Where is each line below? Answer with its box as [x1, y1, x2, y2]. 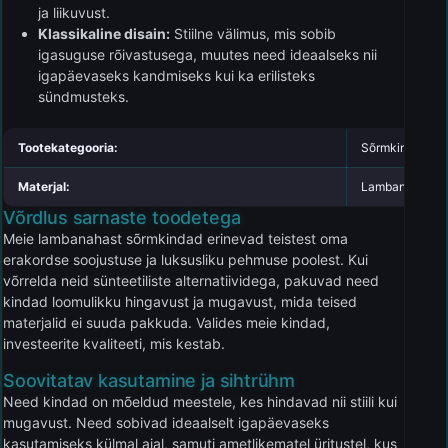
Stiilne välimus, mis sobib [170, 24, 336, 42]
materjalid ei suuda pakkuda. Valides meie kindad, [3, 313, 330, 331]
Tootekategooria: [18, 139, 118, 155]
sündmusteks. [38, 87, 129, 105]
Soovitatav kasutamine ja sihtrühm [3, 369, 296, 391]
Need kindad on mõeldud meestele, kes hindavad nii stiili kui [3, 392, 397, 410]
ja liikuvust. [38, 3, 110, 21]
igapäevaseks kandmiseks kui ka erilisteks [38, 66, 315, 84]
